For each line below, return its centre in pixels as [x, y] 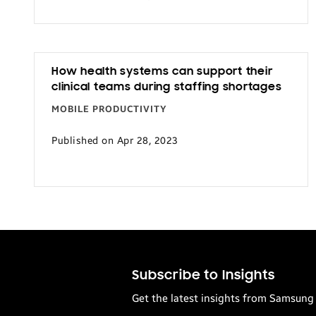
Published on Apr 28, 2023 [115, 140]
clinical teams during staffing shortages [167, 87]
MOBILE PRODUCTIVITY [109, 109]
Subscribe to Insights [203, 276]
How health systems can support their [162, 72]
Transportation [232, 12]
